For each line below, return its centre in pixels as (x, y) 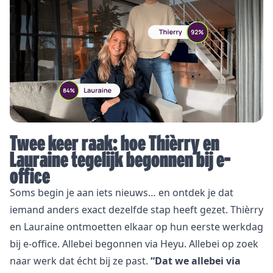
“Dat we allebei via (196, 261)
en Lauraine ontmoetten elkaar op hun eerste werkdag (136, 227)
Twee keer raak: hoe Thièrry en (115, 143)
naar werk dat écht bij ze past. (80, 261)
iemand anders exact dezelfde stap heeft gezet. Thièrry (136, 210)
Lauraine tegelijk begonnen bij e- (120, 160)
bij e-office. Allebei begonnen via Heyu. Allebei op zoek (134, 244)
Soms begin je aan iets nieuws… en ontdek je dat (122, 193)
